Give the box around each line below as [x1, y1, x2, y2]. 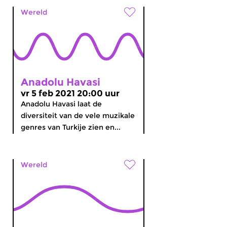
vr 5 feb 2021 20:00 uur [21, 88, 120, 98]
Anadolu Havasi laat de [21, 99, 102, 108]
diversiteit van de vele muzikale [21, 111, 135, 120]
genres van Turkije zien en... [21, 123, 121, 132]
